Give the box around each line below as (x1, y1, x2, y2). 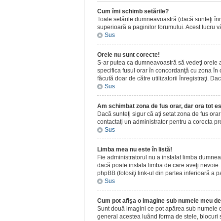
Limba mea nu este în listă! (97, 146, 172, 153)
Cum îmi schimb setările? (97, 8, 169, 15)
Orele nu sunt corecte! (97, 51, 160, 58)
